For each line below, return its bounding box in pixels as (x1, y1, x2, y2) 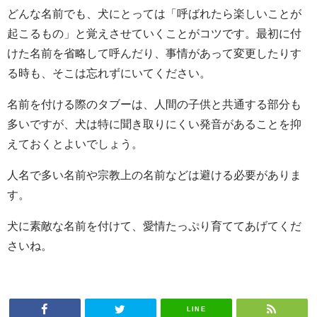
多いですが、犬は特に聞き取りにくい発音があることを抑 (7, 117, 301, 129)
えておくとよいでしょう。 (7, 137, 143, 149)
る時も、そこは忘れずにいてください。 (7, 67, 211, 79)
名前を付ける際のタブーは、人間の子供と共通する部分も (7, 98, 301, 110)
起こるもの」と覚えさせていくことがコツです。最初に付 (7, 27, 301, 39)
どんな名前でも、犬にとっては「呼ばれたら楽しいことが (7, 7, 301, 19)
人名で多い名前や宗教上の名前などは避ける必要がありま (7, 168, 301, 180)
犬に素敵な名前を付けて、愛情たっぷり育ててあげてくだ (7, 219, 301, 231)
